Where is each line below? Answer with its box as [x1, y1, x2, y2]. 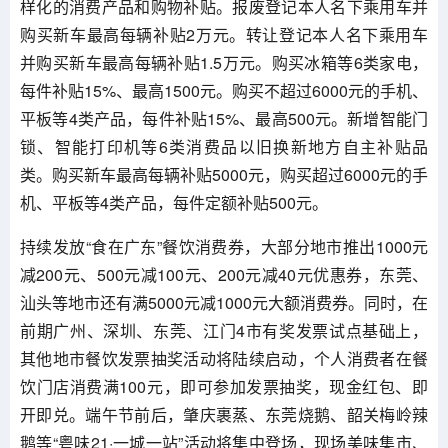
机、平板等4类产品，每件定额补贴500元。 [20, 191, 328, 214]
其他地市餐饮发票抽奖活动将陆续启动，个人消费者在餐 [20, 347, 428, 370]
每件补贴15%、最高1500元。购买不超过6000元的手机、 [20, 79, 428, 102]
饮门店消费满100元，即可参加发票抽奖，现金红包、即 [20, 375, 428, 398]
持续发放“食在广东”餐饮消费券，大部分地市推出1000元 [20, 235, 428, 258]
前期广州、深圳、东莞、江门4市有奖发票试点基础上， [20, 319, 428, 342]
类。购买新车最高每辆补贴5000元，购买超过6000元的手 [20, 163, 428, 186]
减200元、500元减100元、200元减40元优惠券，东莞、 [20, 263, 428, 286]
